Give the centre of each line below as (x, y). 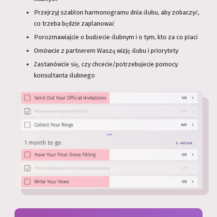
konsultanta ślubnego (64, 76)
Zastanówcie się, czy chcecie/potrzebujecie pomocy (106, 64)
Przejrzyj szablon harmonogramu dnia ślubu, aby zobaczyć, (117, 13)
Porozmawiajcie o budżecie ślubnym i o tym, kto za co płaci (116, 37)
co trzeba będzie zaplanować (74, 24)
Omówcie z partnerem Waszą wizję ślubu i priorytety (106, 51)
